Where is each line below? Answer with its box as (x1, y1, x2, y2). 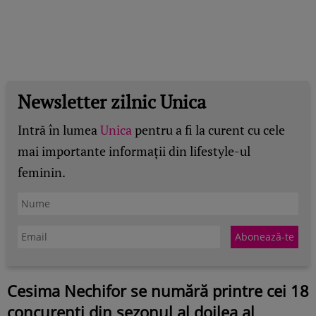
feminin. (18, 163, 66, 181)
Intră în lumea (18, 121, 100, 138)
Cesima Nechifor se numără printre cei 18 (7, 279, 309, 301)
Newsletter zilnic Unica (18, 89, 206, 114)
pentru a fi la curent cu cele (132, 121, 285, 138)
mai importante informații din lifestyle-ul (18, 142, 250, 159)
